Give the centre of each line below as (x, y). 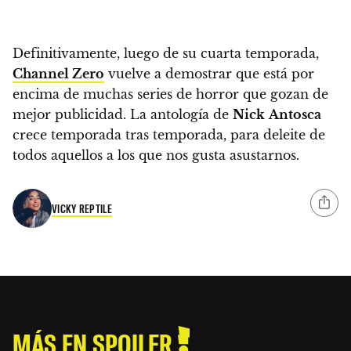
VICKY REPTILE (82, 209)
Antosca (295, 114)
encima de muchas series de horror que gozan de (170, 94)
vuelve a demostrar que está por (209, 73)
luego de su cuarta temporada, (221, 53)
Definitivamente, (68, 53)
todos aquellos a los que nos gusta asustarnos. (156, 155)
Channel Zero (58, 73)
